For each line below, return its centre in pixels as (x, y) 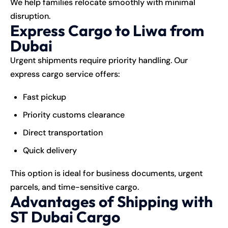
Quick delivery (50, 150)
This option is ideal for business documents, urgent (106, 173)
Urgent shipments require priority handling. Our (99, 60)
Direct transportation (63, 132)
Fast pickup (45, 97)
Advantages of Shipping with (111, 201)
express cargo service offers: (65, 74)
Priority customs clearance (74, 115)
